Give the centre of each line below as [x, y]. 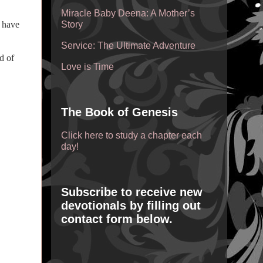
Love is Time [87, 67]
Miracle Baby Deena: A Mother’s [128, 13]
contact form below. [117, 219]
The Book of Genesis [119, 112]
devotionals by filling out [131, 205]
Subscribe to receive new [131, 192]
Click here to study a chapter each [131, 135]
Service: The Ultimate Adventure [128, 45]
